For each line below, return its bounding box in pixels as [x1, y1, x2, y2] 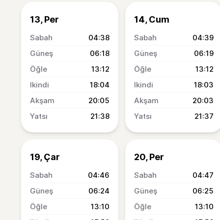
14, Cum [134, 14, 169, 25]
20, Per [134, 152, 164, 162]
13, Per [30, 14, 59, 25]
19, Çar [30, 152, 60, 162]
